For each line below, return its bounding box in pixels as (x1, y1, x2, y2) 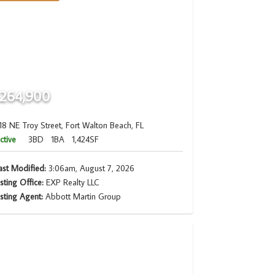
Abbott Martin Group (45, 191, 121, 203)
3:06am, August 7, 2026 (45, 163, 134, 174)
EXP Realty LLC (43, 177, 99, 188)
